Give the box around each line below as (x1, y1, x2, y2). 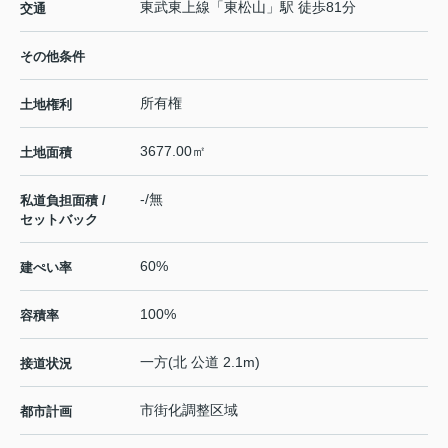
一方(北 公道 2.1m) (140, 354, 260, 371)
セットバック (20, 212, 98, 228)
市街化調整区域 (140, 402, 238, 419)
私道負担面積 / (20, 193, 106, 209)
